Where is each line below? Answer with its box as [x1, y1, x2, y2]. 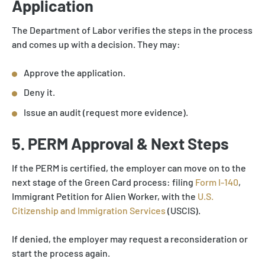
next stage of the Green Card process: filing [12, 176, 195, 188]
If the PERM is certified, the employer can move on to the [12, 161, 246, 173]
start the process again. [12, 247, 110, 258]
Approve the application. [24, 66, 125, 78]
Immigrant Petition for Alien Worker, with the [12, 190, 198, 202]
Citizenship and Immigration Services [12, 204, 166, 216]
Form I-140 [195, 176, 238, 188]
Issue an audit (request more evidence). [24, 106, 188, 118]
